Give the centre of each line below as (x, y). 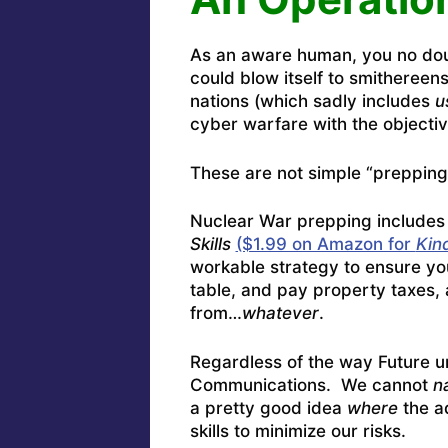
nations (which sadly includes (312, 101)
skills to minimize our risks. (297, 430)
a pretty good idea (268, 407)
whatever (280, 313)
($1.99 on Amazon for (325, 244)
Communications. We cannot (311, 384)
